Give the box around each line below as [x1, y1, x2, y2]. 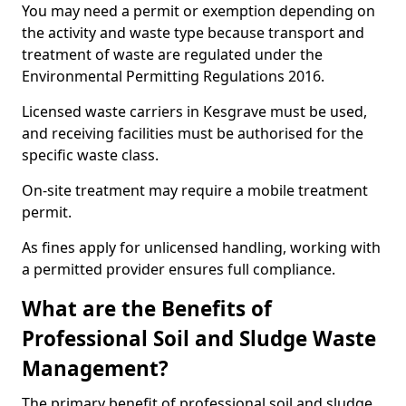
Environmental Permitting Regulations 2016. [22, 66, 324, 86]
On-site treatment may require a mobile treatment [22, 180, 368, 200]
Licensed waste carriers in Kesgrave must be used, [22, 101, 367, 121]
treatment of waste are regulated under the [22, 44, 323, 64]
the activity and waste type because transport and [22, 23, 364, 43]
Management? [22, 354, 169, 382]
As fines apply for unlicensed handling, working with [22, 237, 381, 257]
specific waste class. [22, 145, 159, 165]
